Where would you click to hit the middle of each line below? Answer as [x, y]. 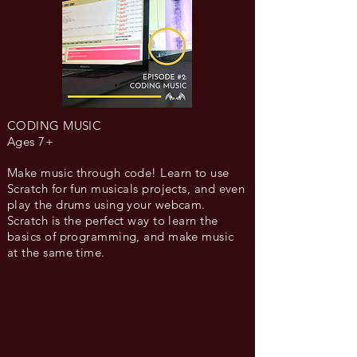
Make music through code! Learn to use [118, 173]
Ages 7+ [31, 141]
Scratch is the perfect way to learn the [113, 220]
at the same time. [56, 252]
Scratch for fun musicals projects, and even [126, 188]
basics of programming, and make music [121, 236]
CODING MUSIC [55, 126]
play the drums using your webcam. [106, 204]
